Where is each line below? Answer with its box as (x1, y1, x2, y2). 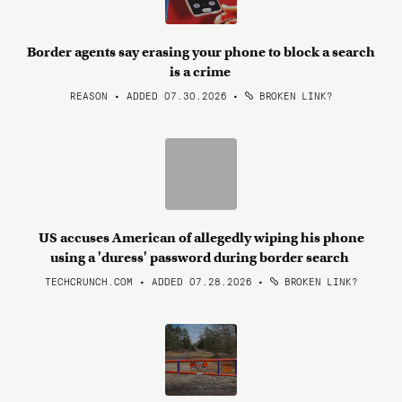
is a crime (169, 64, 233, 80)
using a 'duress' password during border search (50, 249, 352, 266)
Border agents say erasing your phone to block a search (27, 44, 375, 60)
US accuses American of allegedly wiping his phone (38, 230, 364, 246)
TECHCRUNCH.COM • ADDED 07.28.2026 (44, 274, 252, 288)
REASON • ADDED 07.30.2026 (69, 88, 227, 102)
